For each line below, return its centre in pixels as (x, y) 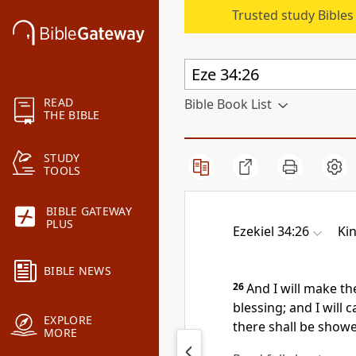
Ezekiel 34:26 (271, 231)
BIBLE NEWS (77, 271)
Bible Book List (228, 104)
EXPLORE (68, 320)
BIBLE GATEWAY (89, 211)
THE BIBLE (72, 115)
